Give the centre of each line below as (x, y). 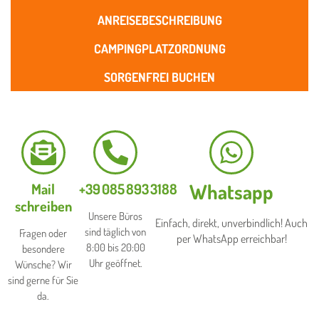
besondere (43, 249)
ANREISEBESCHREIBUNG (159, 20)
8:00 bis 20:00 (115, 247)
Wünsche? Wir (43, 264)
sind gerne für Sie (43, 280)
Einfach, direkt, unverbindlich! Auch (232, 223)
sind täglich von (116, 231)
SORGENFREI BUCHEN (159, 77)
